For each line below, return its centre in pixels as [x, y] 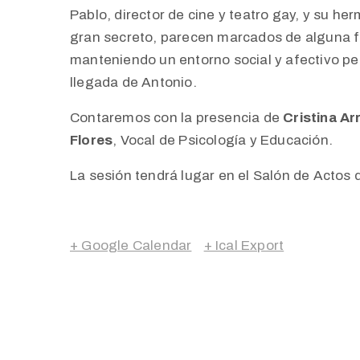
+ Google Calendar [131, 245]
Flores [92, 140]
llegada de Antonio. [133, 82]
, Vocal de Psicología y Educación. [223, 140]
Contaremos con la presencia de [177, 117]
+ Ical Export [244, 245]
